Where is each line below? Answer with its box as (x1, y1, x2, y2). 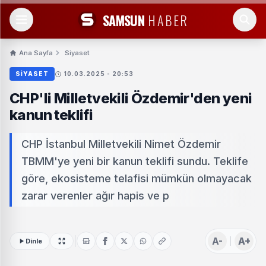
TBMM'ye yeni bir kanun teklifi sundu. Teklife (21, 155, 248, 167)
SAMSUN (102, 10, 145, 30)
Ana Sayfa (19, 49, 53, 57)
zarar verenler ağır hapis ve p (21, 189, 169, 202)
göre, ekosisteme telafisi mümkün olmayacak (21, 172, 252, 185)
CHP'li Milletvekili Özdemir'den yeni (9, 90, 252, 107)
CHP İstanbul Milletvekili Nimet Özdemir (21, 138, 221, 150)
